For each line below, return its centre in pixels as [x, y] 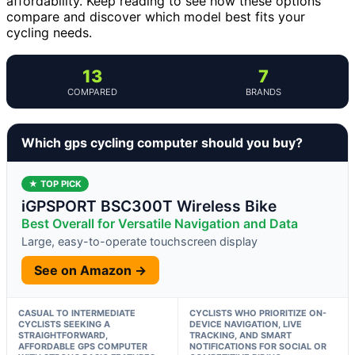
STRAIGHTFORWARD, [63, 335]
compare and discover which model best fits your [156, 16]
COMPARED [92, 92]
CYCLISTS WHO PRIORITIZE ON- [258, 313]
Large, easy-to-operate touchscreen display [139, 241]
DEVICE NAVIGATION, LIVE [245, 324]
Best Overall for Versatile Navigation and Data [160, 223]
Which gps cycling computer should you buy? [162, 142]
